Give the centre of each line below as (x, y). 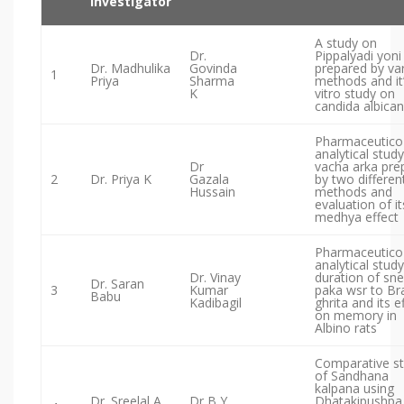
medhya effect (357, 217)
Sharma (212, 81)
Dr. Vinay (215, 278)
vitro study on (355, 94)
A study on (346, 43)
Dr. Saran (117, 284)
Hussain (212, 192)
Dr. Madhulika (130, 69)
